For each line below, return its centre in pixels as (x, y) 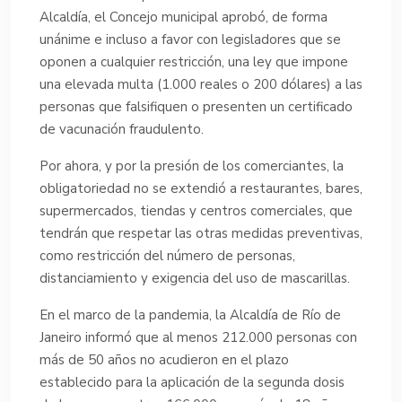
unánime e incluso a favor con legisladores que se (190, 39)
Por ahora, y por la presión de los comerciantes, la (192, 166)
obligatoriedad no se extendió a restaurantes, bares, (201, 188)
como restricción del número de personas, (167, 255)
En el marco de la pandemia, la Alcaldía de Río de (190, 315)
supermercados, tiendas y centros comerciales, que (196, 210)
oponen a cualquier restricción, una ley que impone (194, 61)
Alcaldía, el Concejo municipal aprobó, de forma (184, 17)
